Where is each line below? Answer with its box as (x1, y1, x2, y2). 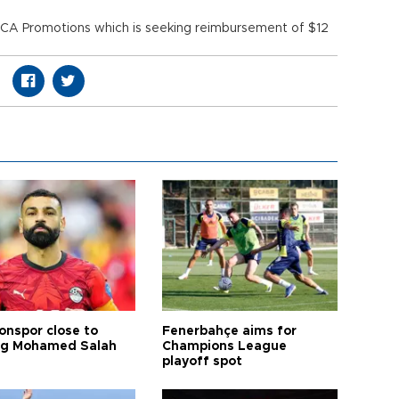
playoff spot (162, 355, 243, 368)
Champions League (162, 340, 288, 353)
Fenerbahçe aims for (162, 325, 297, 338)
